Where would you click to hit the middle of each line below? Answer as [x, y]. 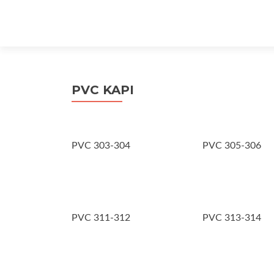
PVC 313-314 [231, 218]
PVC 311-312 [101, 218]
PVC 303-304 [101, 146]
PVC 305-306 [231, 146]
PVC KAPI [103, 90]
